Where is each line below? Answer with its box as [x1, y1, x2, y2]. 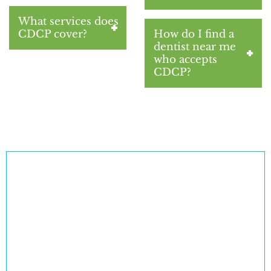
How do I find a [154, 28, 234, 41]
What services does [18, 15, 119, 28]
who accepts [154, 53, 217, 67]
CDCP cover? [18, 28, 87, 41]
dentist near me [154, 41, 236, 54]
